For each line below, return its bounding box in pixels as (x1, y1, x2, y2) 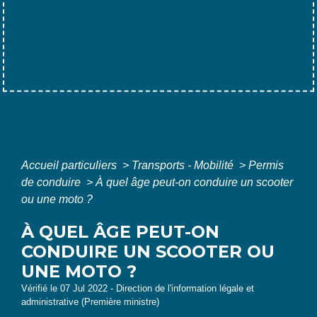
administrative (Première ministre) (21, 296, 159, 307)
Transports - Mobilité (132, 158, 236, 171)
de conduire (21, 175, 83, 188)
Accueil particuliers (21, 158, 120, 171)
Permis (248, 158, 284, 171)
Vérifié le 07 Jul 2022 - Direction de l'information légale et (21, 282, 254, 294)
